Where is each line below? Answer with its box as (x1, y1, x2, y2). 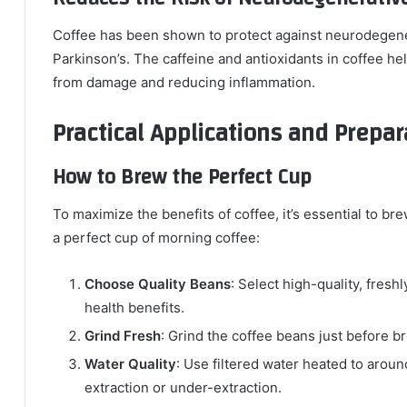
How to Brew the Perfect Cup (53, 158, 312, 196)
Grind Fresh (84, 326, 161, 344)
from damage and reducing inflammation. (53, 73, 315, 91)
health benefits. (84, 298, 184, 316)
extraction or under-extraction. (84, 378, 282, 396)
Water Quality (84, 354, 176, 372)
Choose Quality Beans (84, 274, 231, 293)
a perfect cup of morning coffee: (53, 228, 260, 246)
